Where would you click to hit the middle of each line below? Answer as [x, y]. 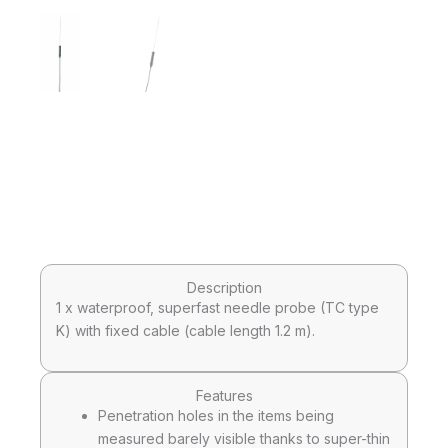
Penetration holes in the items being [216, 415]
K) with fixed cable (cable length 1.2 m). [185, 330]
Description [224, 287]
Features [224, 395]
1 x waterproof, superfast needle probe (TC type [217, 307]
